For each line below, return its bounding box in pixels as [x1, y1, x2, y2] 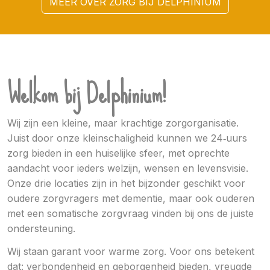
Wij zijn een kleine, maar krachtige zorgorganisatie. [7, 117, 239, 130]
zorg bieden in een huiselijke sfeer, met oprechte [7, 147, 230, 160]
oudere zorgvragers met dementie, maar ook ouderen [7, 192, 254, 205]
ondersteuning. [7, 222, 75, 235]
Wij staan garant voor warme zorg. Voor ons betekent [7, 245, 254, 257]
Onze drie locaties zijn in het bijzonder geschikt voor [7, 177, 245, 190]
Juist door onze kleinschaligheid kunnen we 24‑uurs [7, 132, 247, 145]
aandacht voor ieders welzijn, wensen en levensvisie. [7, 162, 248, 175]
